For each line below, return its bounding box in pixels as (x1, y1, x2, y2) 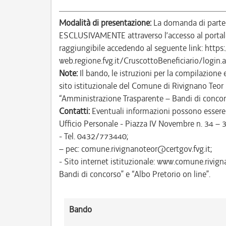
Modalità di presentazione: (59, 17, 151, 28)
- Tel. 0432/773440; (59, 131, 128, 142)
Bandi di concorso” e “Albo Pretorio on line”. (59, 168, 210, 180)
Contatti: (59, 105, 90, 117)
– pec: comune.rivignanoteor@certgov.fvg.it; (59, 143, 212, 154)
